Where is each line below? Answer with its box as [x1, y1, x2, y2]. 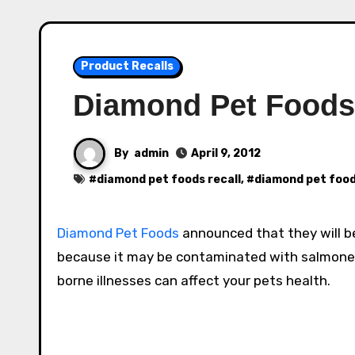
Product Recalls [81, 59, 174, 73]
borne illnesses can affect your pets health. [57, 272, 330, 288]
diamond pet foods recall [97, 172, 241, 186]
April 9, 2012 [191, 147, 261, 161]
